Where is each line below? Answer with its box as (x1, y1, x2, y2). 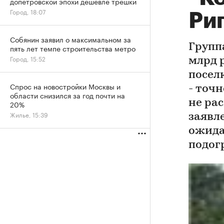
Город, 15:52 (10, 53, 45, 63)
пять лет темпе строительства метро (10, 42, 135, 53)
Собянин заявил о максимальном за (10, 33, 131, 44)
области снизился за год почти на (10, 89, 125, 100)
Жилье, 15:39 (10, 109, 48, 119)
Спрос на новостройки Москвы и (10, 80, 120, 91)
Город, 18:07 (10, 6, 45, 16)
